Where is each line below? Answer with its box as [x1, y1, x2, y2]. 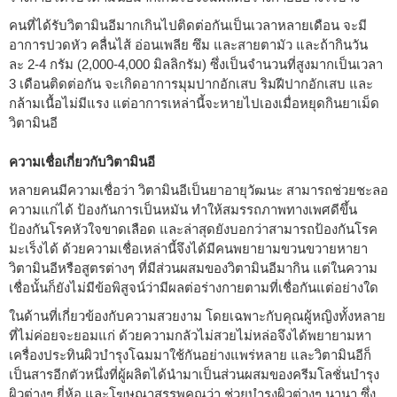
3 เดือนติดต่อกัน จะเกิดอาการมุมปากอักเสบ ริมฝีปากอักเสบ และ [9, 75, 373, 91]
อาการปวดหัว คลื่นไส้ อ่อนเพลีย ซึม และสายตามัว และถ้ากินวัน [9, 36, 368, 52]
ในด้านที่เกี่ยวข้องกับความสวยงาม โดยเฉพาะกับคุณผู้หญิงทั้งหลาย [9, 307, 385, 323]
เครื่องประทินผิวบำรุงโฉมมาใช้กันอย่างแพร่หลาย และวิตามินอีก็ [9, 346, 371, 362]
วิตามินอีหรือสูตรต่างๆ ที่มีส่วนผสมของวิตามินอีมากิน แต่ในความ [9, 260, 378, 276]
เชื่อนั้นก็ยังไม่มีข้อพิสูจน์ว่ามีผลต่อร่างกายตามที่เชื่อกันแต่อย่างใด [9, 279, 378, 295]
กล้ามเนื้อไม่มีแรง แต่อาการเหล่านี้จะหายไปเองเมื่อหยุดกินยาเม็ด [9, 95, 379, 111]
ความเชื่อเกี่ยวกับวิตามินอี [9, 153, 155, 169]
